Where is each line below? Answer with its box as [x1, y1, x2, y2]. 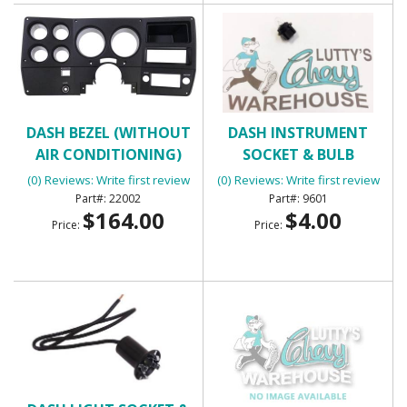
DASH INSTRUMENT [228, 122, 368, 143]
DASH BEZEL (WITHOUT [25, 122, 191, 143]
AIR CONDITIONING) [35, 144, 182, 164]
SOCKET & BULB [242, 144, 354, 164]
